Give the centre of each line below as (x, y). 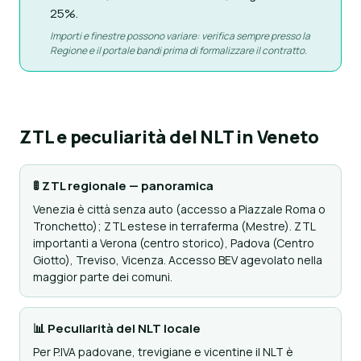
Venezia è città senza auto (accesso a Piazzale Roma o (179, 209)
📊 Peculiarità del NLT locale (117, 328)
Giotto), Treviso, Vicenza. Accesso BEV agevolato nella (178, 260)
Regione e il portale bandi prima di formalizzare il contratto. (178, 50)
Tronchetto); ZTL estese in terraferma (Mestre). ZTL (174, 226)
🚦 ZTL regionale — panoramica (123, 186)
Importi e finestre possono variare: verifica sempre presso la (180, 36)
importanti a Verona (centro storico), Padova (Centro (174, 243)
